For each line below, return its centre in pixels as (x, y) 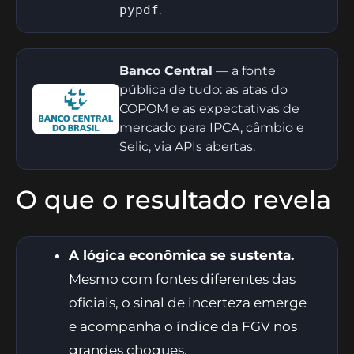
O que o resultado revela (173, 199)
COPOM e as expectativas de (209, 108)
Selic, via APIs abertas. (187, 146)
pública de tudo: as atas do (203, 89)
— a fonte (244, 70)
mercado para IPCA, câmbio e (212, 127)
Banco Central (166, 70)
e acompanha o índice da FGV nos (183, 326)
